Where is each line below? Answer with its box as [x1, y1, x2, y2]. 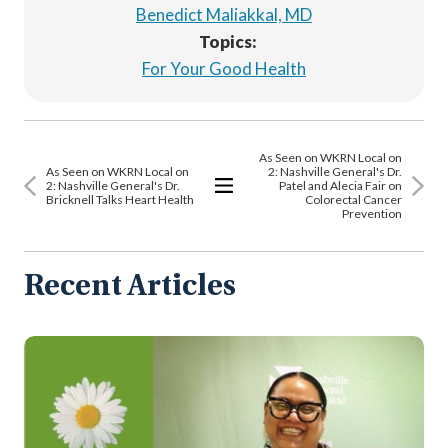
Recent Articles [24, 271, 236, 303]
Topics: [199, 31, 257, 53]
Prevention [342, 205, 402, 221]
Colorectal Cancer [305, 191, 402, 207]
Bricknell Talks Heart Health [46, 191, 194, 207]
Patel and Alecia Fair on [279, 177, 402, 193]
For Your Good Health [142, 58, 306, 80]
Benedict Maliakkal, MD [136, 4, 312, 26]
